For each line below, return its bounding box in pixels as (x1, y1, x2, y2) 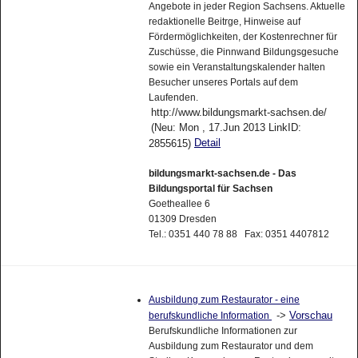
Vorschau (288, 315, 332, 328)
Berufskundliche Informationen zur (148, 331, 297, 343)
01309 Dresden (148, 219, 217, 231)
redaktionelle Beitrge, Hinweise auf (148, 22, 300, 34)
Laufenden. (148, 97, 198, 109)
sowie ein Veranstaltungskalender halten (148, 67, 325, 79)
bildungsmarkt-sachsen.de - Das (148, 173, 296, 185)
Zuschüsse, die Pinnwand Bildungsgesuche (148, 52, 339, 64)
